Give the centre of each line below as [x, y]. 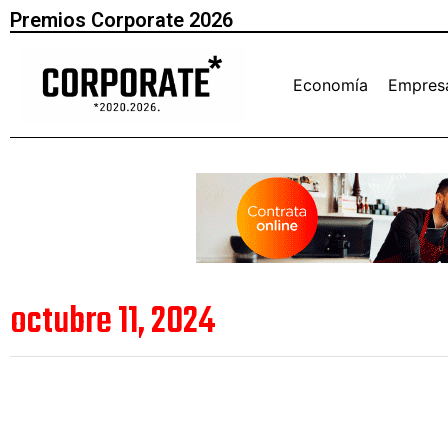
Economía [331, 84]
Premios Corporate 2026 [121, 20]
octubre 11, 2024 [112, 323]
